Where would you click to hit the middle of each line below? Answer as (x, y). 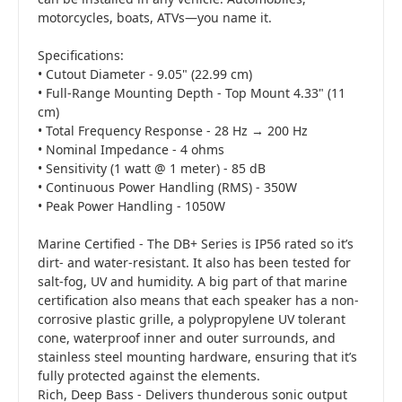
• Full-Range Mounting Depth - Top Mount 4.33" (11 (192, 93)
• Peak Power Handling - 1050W (131, 206)
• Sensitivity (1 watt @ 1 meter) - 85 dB (152, 169)
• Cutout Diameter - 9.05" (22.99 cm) (145, 74)
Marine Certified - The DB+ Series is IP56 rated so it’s (196, 244)
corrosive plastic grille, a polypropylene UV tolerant (192, 319)
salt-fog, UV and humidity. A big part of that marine (192, 282)
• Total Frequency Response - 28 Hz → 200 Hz (173, 131)
